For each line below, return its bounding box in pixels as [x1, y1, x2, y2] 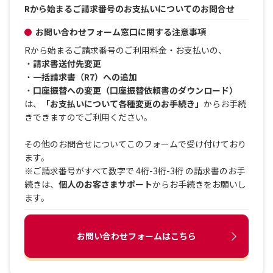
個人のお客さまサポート [58, 178, 152, 190]
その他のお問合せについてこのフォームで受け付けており [24, 138, 246, 150]
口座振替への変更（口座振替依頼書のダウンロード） [33, 84, 238, 96]
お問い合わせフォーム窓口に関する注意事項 [35, 26, 206, 38]
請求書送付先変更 [33, 57, 101, 69]
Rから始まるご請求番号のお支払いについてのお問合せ [24, 2, 235, 15]
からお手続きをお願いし [152, 178, 246, 190]
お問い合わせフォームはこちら [77, 230, 196, 242]
